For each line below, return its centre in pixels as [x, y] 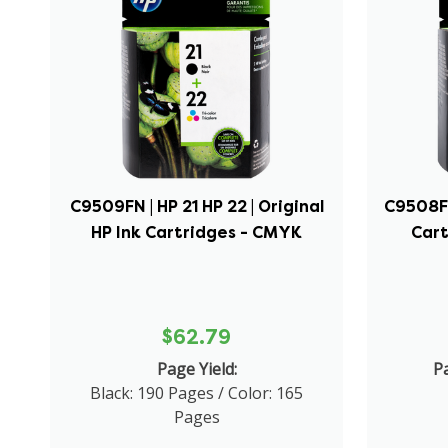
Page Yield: [196, 368]
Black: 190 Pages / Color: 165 [197, 392]
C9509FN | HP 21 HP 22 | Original [196, 206]
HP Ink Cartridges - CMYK [197, 232]
